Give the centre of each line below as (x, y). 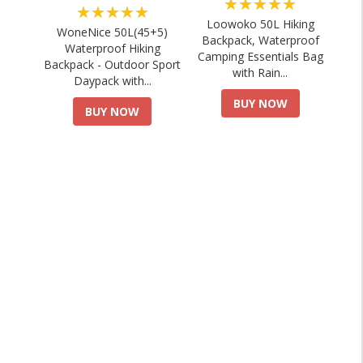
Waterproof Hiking (112, 48)
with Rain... (261, 73)
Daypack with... (112, 81)
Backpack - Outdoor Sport (113, 64)
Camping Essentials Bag (260, 57)
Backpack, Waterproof (260, 41)
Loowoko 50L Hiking (260, 24)
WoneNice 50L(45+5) (113, 32)
